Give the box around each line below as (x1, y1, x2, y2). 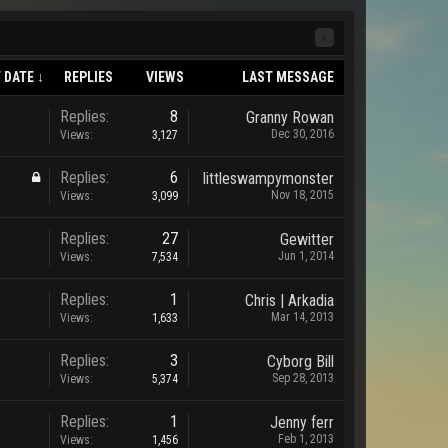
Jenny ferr (270, 413, 334, 432)
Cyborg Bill (267, 352, 334, 371)
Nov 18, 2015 (271, 188, 334, 202)
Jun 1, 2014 (278, 249, 334, 263)
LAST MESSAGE (242, 69, 334, 85)
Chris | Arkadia (245, 291, 334, 310)
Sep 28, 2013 (272, 371, 334, 385)
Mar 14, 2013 (271, 310, 334, 324)
